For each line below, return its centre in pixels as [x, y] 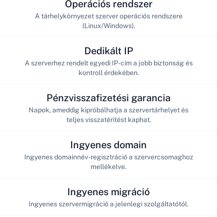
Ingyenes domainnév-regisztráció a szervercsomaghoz [108, 157]
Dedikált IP [108, 51]
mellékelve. [108, 166]
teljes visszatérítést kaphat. [108, 119]
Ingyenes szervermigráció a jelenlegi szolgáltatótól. [108, 204]
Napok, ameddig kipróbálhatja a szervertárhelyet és [108, 110]
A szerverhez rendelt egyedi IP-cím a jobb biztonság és [108, 63]
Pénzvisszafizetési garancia [108, 98]
